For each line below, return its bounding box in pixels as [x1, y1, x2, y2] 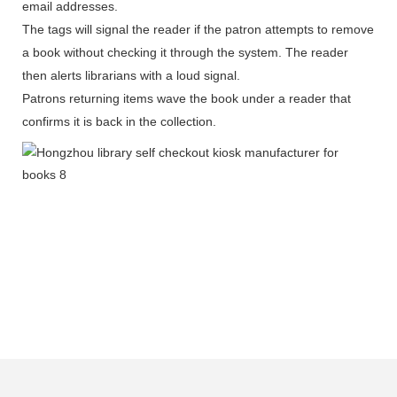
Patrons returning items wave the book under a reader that [22, 91, 351, 106]
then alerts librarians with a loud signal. [22, 68, 240, 83]
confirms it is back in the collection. [22, 114, 216, 129]
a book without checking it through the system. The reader [22, 45, 348, 60]
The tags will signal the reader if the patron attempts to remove [22, 22, 374, 37]
